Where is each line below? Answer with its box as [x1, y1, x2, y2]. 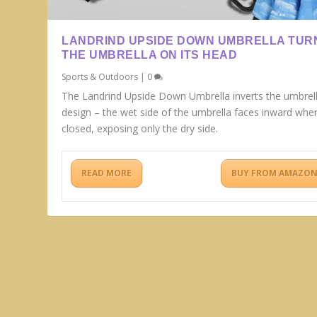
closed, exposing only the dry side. [62, 122, 219, 136]
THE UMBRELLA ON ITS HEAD [62, 49, 238, 62]
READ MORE [81, 167, 132, 180]
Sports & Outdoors [62, 71, 139, 83]
